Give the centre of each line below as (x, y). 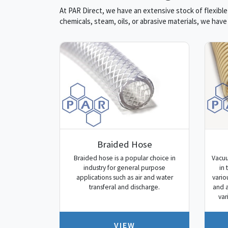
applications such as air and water (124, 178)
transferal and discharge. (124, 187)
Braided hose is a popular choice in (124, 158)
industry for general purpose (124, 168)
